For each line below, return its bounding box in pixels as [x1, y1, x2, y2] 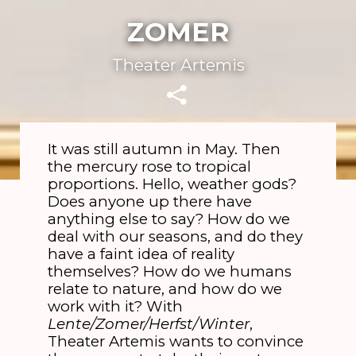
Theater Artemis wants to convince [47, 331, 304, 350]
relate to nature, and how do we [47, 279, 282, 298]
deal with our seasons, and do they [47, 226, 303, 246]
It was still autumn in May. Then [47, 139, 281, 158]
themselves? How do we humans [47, 261, 292, 281]
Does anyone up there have [47, 192, 252, 211]
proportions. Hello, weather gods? [47, 174, 296, 193]
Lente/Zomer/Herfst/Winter [47, 314, 250, 333]
